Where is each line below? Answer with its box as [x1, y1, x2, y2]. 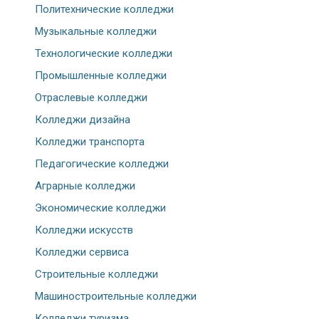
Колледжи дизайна [35, 113, 130, 127]
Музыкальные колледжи [35, 25, 157, 38]
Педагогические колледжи [35, 157, 169, 171]
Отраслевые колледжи [35, 91, 147, 105]
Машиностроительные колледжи [35, 290, 197, 303]
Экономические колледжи [35, 202, 166, 215]
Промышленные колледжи [35, 69, 167, 83]
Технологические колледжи [35, 47, 172, 61]
